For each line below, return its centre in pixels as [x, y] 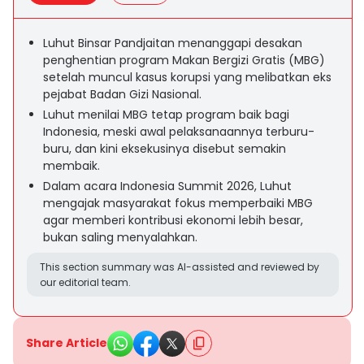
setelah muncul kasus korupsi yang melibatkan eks [187, 77]
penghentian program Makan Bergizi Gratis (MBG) [184, 60]
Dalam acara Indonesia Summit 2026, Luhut [167, 186]
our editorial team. [85, 282]
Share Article [67, 343]
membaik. [71, 166]
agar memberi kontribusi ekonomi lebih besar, [173, 220]
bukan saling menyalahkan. [120, 237]
